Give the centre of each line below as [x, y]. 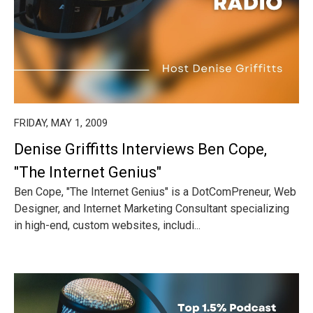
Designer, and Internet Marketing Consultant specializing [152, 209]
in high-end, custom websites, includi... [107, 225]
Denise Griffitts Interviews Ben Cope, [140, 149]
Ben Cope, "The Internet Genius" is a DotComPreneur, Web [155, 192]
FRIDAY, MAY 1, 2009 [61, 123]
